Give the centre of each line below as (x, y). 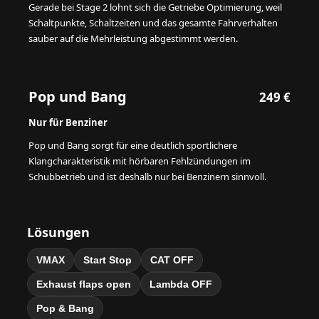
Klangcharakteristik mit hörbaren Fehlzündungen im (140, 161)
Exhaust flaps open (84, 284)
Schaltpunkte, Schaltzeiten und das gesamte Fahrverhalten (153, 23)
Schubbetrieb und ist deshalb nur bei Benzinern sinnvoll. (147, 177)
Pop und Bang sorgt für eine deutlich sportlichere (133, 146)
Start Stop (108, 260)
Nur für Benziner (68, 123)
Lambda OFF (181, 284)
